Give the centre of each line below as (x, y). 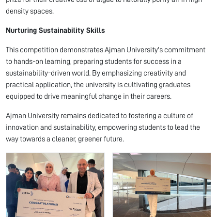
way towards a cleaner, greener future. (65, 139)
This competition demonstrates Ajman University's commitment (106, 50)
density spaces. (30, 11)
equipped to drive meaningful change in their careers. (89, 96)
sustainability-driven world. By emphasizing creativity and (96, 73)
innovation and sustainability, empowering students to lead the (103, 127)
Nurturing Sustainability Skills (55, 30)
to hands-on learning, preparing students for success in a (94, 61)
